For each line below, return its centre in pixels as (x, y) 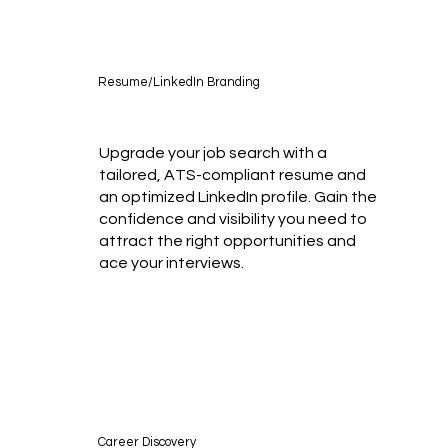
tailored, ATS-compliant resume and (232, 174)
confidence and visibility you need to (232, 218)
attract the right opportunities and (227, 240)
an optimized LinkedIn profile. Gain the (237, 196)
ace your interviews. (171, 262)
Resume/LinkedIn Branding (178, 82)
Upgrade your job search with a (212, 152)
